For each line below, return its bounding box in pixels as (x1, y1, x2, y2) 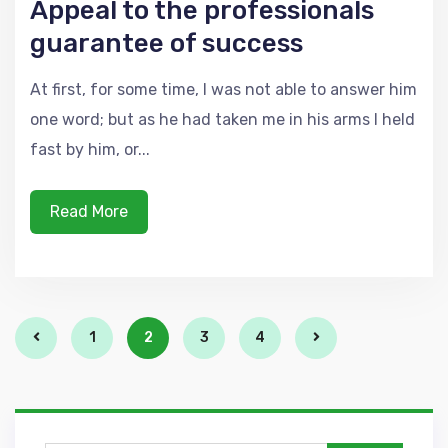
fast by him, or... (30, 140, 150, 160)
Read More (50, 202, 128, 222)
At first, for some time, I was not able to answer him (30, 80, 417, 100)
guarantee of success (30, 28, 303, 60)
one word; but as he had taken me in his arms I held (30, 110, 415, 130)
